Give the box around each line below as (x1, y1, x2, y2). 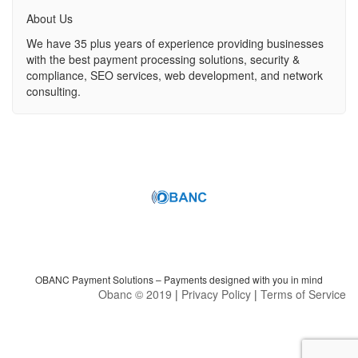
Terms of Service (261, 286, 346, 302)
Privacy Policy (181, 286, 251, 302)
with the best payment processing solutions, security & (26, 51, 300, 68)
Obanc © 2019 (98, 286, 172, 302)
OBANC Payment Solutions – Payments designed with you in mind (35, 272, 323, 286)
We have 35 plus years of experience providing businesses (26, 35, 324, 52)
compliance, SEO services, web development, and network (26, 67, 324, 84)
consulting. (26, 83, 82, 100)
